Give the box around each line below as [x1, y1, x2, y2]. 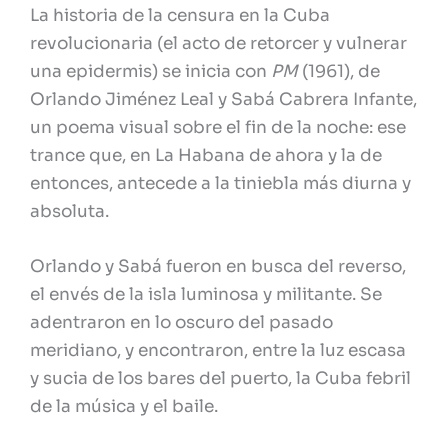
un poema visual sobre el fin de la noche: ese [30, 116, 406, 138]
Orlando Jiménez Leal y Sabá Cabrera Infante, [30, 88, 417, 110]
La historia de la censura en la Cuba [30, 4, 330, 26]
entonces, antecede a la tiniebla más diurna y [30, 172, 411, 194]
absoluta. [30, 200, 109, 222]
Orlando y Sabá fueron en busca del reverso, [30, 255, 406, 277]
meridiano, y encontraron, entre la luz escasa [30, 339, 406, 361]
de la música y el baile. [30, 395, 218, 417]
